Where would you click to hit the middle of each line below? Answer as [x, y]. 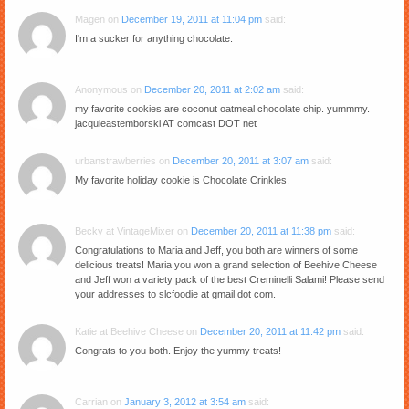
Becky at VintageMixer [125, 231]
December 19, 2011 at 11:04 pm [192, 19]
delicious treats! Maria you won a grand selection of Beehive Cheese [226, 264]
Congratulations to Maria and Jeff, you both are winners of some [216, 250]
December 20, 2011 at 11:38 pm [261, 231]
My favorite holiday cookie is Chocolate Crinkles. [182, 179]
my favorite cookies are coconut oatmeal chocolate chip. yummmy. [222, 108]
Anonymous [101, 89]
